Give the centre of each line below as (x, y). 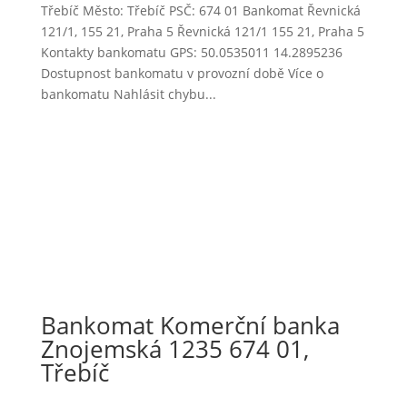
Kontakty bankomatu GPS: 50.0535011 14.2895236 (191, 52)
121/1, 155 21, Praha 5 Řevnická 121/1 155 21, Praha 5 (202, 31)
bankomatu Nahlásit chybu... (128, 94)
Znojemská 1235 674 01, (174, 348)
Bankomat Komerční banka (190, 325)
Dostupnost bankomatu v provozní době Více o (182, 73)
